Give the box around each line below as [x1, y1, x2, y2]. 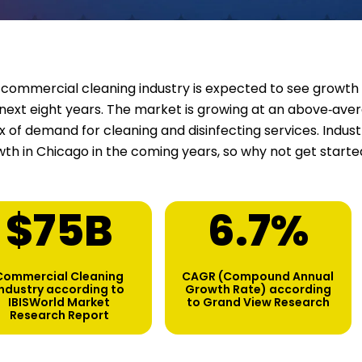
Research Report [9, 306, 109, 323]
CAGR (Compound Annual [182, 267, 334, 284]
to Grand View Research [186, 293, 330, 310]
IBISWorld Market [8, 293, 111, 310]
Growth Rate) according [184, 280, 331, 297]
